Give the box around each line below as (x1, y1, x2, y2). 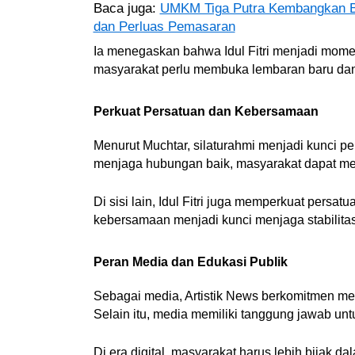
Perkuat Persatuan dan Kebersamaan (93, 104, 319, 118)
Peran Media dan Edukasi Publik (93, 254, 288, 269)
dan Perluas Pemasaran (93, 19, 235, 35)
